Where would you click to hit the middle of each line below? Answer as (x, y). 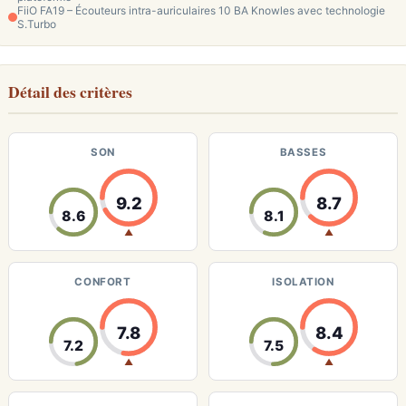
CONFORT (103, 282)
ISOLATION (303, 282)
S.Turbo (37, 24)
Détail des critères (70, 92)
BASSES (303, 152)
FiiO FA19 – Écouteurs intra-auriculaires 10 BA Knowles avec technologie (201, 10)
